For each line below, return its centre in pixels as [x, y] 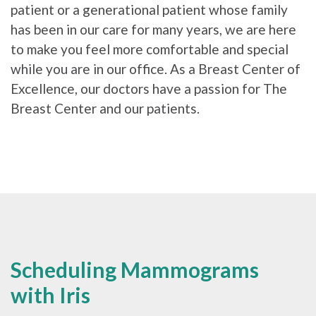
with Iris [50, 294]
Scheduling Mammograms [135, 269]
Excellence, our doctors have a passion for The [149, 88]
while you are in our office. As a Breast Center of [156, 68]
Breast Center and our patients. [105, 108]
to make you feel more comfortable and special [150, 49]
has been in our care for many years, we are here [153, 29]
